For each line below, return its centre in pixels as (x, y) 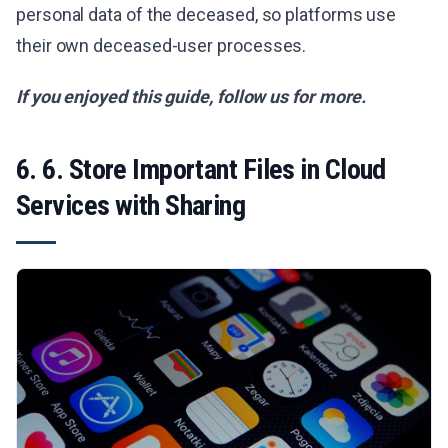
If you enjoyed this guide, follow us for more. (191, 97)
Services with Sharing (131, 206)
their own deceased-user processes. (161, 46)
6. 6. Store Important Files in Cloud (201, 170)
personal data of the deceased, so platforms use (206, 15)
